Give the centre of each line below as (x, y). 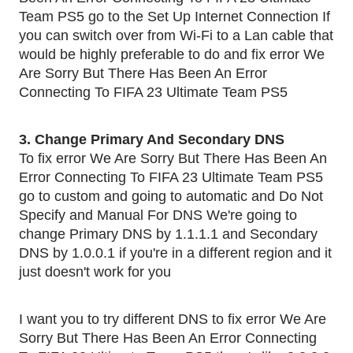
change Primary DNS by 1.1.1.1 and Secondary (168, 234)
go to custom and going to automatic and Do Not (171, 196)
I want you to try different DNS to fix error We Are (173, 319)
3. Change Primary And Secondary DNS (154, 139)
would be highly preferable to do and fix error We (172, 54)
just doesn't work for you (95, 272)
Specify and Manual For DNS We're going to (158, 215)
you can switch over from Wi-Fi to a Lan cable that (176, 35)
